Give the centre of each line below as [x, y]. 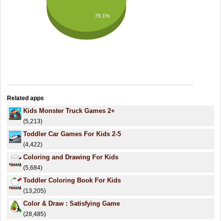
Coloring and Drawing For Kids [71, 157]
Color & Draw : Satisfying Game [72, 203]
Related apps [25, 98]
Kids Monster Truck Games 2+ [69, 111]
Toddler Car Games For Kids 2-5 [72, 134]
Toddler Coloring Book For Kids [72, 180]
